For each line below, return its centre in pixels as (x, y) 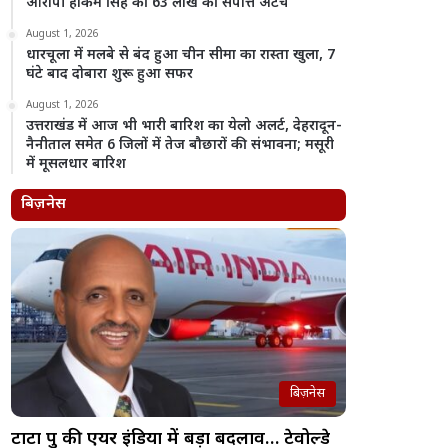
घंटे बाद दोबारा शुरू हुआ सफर (110, 74)
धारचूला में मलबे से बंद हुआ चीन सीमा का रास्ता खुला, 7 (181, 55)
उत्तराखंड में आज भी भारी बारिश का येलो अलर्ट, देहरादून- (184, 126)
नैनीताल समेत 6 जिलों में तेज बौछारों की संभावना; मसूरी (180, 145)
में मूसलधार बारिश (76, 164)
